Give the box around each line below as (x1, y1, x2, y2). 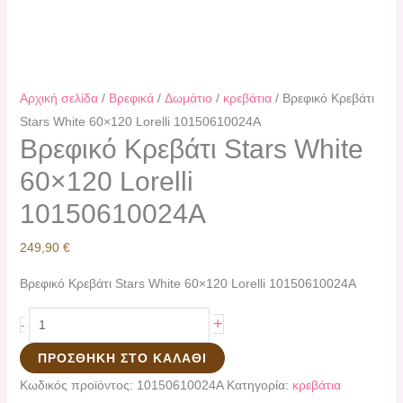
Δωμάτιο (164, 90, 212, 105)
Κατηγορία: (226, 377, 292, 392)
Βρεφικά (108, 90, 154, 105)
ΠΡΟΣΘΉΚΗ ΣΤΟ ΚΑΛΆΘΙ (37, 350, 207, 365)
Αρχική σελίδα (19, 90, 98, 105)
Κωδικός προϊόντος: (19, 377, 137, 392)
